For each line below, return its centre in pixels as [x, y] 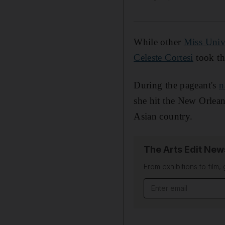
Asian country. [163, 116]
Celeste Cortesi [163, 57]
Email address [172, 184]
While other [159, 42]
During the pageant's [177, 85]
